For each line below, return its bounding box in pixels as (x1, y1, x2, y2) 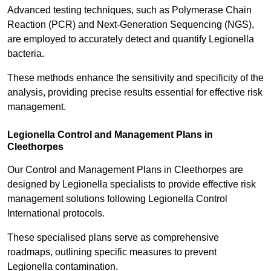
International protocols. (7, 208, 105, 219)
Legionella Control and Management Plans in (7, 129, 213, 140)
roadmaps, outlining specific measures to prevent (7, 247, 217, 258)
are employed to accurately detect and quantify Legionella (7, 34, 254, 45)
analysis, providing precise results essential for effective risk (7, 87, 263, 98)
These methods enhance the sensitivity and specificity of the (7, 73, 264, 83)
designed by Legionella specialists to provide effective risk (7, 179, 256, 190)
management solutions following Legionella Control (7, 194, 227, 204)
